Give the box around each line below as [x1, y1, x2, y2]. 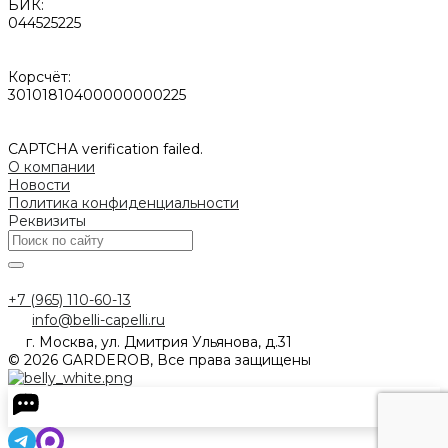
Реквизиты [8, 211, 86, 230]
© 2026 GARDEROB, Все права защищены [8, 350, 311, 369]
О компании [8, 157, 95, 176]
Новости [8, 175, 70, 194]
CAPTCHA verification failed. [8, 139, 203, 158]
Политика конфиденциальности [8, 193, 239, 212]
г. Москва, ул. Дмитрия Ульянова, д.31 [26, 332, 292, 351]
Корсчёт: [8, 67, 71, 86]
